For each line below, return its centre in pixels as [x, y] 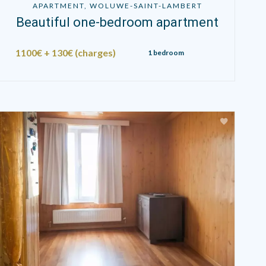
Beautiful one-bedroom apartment [118, 22]
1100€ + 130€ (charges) [65, 52]
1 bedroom [166, 52]
